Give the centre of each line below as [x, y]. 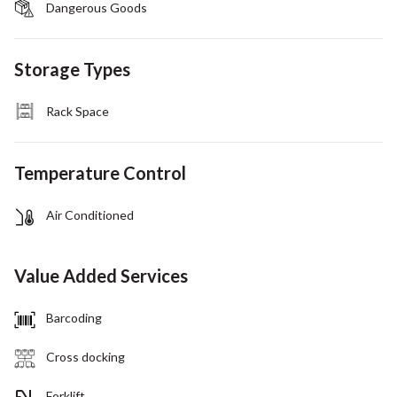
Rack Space [78, 111]
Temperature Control [100, 172]
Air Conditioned [90, 214]
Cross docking [86, 356]
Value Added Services [101, 275]
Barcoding [74, 317]
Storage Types [72, 69]
